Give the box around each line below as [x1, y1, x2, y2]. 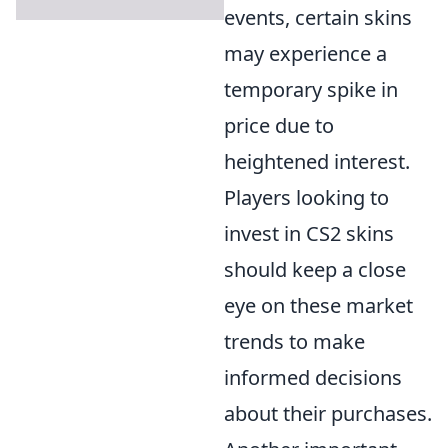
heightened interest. [224, 148, 410, 175]
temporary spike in [224, 76, 398, 103]
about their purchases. [224, 400, 432, 427]
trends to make [224, 328, 365, 355]
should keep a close [224, 256, 406, 283]
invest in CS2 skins [224, 220, 394, 247]
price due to [224, 112, 334, 139]
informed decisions [224, 364, 402, 391]
